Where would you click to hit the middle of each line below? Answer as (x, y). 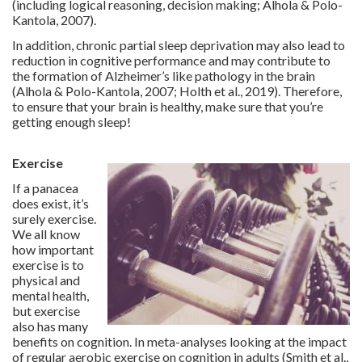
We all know (46, 234)
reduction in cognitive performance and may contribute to (171, 60)
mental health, (51, 295)
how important (53, 249)
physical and (46, 280)
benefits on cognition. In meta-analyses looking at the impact (179, 341)
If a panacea (45, 187)
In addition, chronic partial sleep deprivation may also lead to (179, 44)
